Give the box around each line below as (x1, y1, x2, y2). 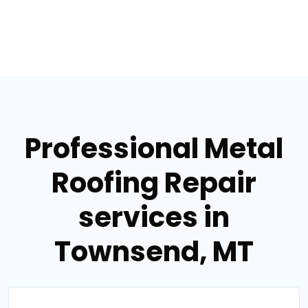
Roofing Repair (52, 163, 256, 202)
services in (78, 197, 230, 236)
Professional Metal (25, 129, 283, 168)
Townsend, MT (54, 232, 254, 271)
